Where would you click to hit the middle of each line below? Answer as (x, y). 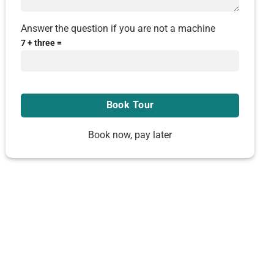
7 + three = (42, 43)
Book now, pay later (130, 135)
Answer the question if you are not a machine (118, 29)
